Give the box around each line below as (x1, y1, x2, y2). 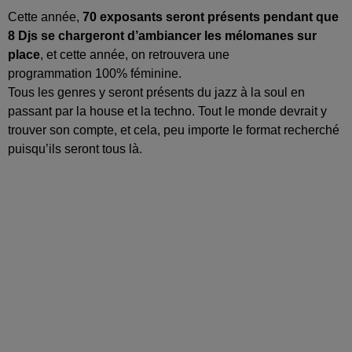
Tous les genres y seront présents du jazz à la (8, 85, 264, 99)
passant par (8, 104, 76, 118)
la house (76, 104, 124, 118)
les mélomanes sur (201, 28, 317, 42)
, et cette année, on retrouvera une (40, 47, 229, 61)
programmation (8, 66, 95, 80)
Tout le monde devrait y (195, 104, 327, 118)
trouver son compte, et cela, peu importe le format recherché (8, 123, 339, 137)
